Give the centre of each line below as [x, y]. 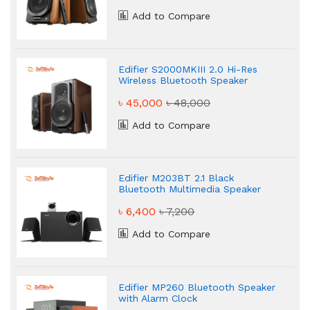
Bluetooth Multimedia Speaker [190, 189]
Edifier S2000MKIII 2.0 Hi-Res [188, 69]
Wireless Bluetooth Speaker [183, 80]
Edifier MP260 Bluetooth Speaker [197, 287]
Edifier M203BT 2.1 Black [176, 178]
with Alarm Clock [158, 298]
